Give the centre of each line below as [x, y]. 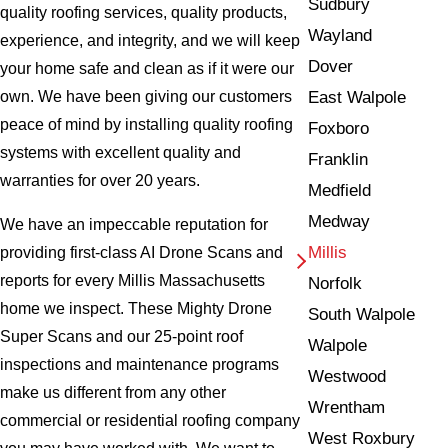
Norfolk [335, 283]
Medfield [340, 190]
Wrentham [347, 407]
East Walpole [357, 97]
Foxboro [339, 128]
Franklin [338, 159]
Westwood [347, 376]
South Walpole [362, 314]
